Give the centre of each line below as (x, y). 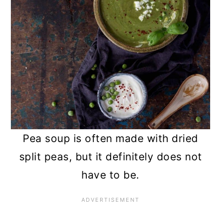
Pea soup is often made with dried (110, 138)
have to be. (110, 175)
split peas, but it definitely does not (110, 156)
